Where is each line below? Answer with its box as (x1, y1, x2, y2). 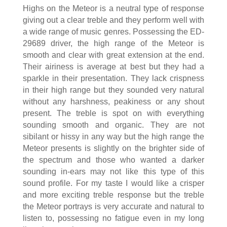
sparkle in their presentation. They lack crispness (22, 74, 205, 83)
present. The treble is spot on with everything (22, 109, 205, 118)
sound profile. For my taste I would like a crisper (22, 179, 205, 188)
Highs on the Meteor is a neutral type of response (22, 4, 205, 13)
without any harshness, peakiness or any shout (22, 97, 205, 106)
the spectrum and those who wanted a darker (22, 156, 205, 165)
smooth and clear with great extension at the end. (22, 51, 205, 60)
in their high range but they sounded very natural (22, 86, 205, 95)
